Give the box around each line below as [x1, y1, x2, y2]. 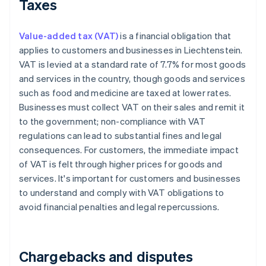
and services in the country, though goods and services [19, 72, 245, 85]
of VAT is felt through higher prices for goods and [19, 158, 223, 170]
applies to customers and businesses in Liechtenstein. [19, 44, 243, 56]
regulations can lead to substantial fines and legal [19, 129, 222, 142]
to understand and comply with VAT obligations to [19, 186, 224, 199]
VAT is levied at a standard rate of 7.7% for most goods [19, 58, 246, 71]
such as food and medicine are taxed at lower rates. [19, 87, 232, 99]
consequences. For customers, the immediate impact [19, 144, 239, 156]
